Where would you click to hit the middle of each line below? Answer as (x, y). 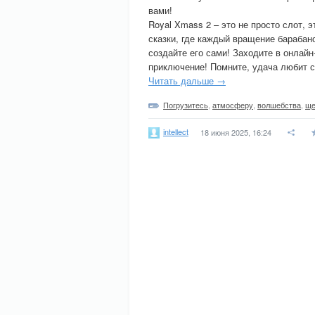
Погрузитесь (186, 105)
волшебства (279, 105)
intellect (176, 131)
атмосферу (233, 105)
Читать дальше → (187, 81)
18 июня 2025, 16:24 (236, 132)
